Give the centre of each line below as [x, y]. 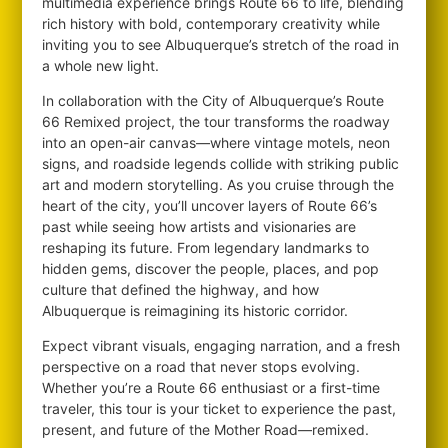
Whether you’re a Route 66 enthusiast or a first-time [211, 387]
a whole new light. [101, 65]
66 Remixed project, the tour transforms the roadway [216, 121]
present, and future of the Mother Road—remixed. [206, 429]
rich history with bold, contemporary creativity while [211, 23]
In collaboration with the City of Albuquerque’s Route [213, 100]
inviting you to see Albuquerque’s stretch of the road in [221, 44]
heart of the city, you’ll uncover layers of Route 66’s [210, 205]
